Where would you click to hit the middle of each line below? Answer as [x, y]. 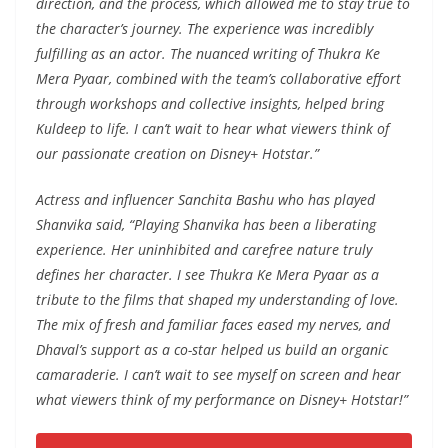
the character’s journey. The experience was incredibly [204, 28]
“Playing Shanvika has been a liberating [252, 224]
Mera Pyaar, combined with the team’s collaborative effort [218, 78]
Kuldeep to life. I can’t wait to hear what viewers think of [212, 128]
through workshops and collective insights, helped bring [210, 103]
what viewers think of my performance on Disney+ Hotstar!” [222, 399]
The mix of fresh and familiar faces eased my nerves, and [213, 324]
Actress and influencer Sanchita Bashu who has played [205, 199]
